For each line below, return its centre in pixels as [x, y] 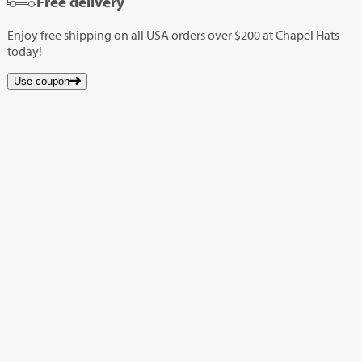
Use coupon [42, 81]
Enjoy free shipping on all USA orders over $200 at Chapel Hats [174, 34]
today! [25, 51]
